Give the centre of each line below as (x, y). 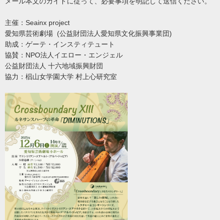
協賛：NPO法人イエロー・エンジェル (65, 55)
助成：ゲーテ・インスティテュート (60, 44)
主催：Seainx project (38, 23)
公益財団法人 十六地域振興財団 (54, 66)
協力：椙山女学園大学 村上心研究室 (75, 77)
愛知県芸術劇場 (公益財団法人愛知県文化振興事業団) (89, 34)
